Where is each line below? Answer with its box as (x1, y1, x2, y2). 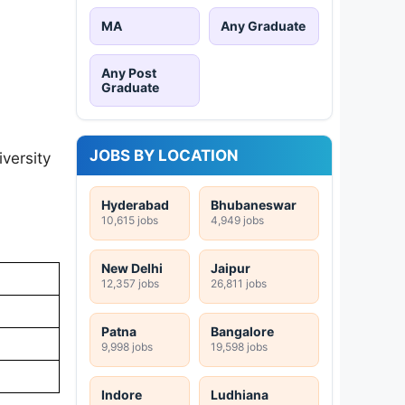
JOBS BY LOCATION (89, 146, 239, 165)
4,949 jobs (211, 212, 264, 227)
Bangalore (211, 323, 274, 339)
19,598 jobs (211, 339, 268, 353)
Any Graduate (221, 17, 306, 33)
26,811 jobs (211, 276, 267, 290)
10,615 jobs (101, 212, 158, 227)
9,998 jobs (101, 339, 153, 353)
